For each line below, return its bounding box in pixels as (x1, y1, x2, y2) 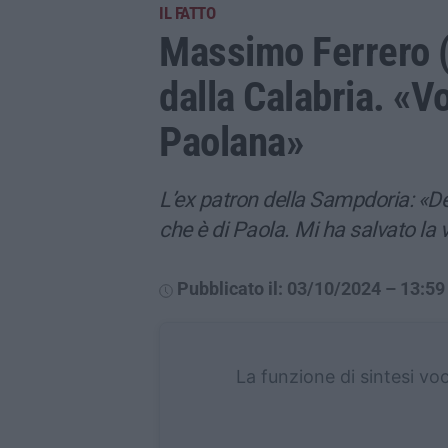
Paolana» (159, 118, 303, 167)
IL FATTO (159, 3, 215, 24)
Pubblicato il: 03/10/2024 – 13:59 (177, 278, 445, 300)
